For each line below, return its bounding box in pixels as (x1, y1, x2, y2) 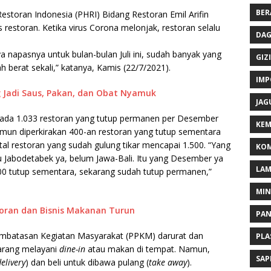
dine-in (59, 243, 88, 255)
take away (149, 256, 187, 269)
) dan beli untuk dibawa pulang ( (25, 256, 149, 269)
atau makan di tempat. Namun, (88, 243, 210, 255)
